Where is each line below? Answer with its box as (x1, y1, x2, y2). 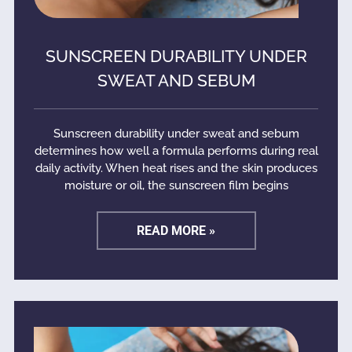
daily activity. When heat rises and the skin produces (35, 160, 317, 175)
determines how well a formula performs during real (34, 143, 318, 158)
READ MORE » (137, 222, 215, 238)
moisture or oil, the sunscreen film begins (64, 178, 288, 192)
